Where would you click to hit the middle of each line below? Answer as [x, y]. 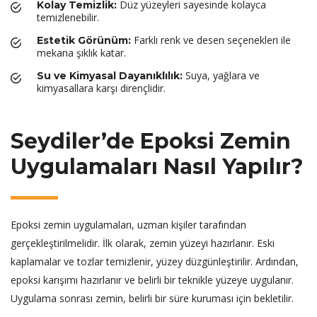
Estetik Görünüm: [84, 40]
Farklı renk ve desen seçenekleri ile [211, 40]
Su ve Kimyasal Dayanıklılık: [110, 76]
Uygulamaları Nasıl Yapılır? [157, 167]
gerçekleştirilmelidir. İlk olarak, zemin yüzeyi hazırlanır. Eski [143, 243]
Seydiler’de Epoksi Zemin [151, 141]
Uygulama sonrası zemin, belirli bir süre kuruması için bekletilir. [152, 298]
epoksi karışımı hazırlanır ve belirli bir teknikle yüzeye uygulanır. [152, 280]
